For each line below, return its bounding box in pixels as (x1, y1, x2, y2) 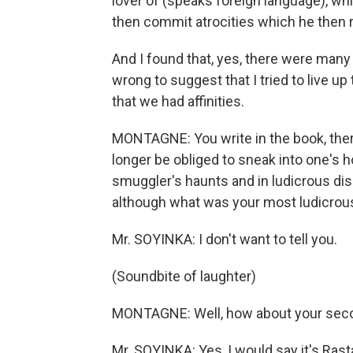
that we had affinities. (112, 93, 244, 110)
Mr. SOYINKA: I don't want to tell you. (112, 231, 337, 247)
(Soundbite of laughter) (112, 268, 256, 284)
